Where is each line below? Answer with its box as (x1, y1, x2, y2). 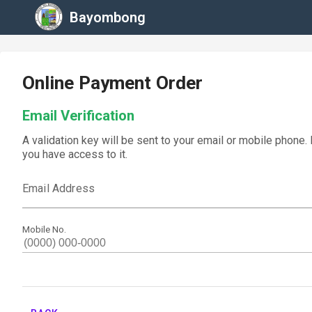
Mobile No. (22, 224, 66, 235)
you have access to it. (22, 148, 127, 161)
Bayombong (70, 9, 146, 26)
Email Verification (22, 107, 134, 124)
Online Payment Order (22, 72, 203, 93)
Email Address (22, 182, 95, 195)
